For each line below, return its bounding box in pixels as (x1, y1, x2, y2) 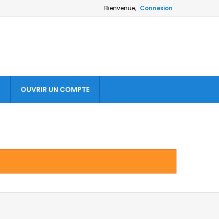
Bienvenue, (104, 4, 136, 12)
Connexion (140, 4, 173, 12)
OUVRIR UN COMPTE (20, 85, 89, 94)
